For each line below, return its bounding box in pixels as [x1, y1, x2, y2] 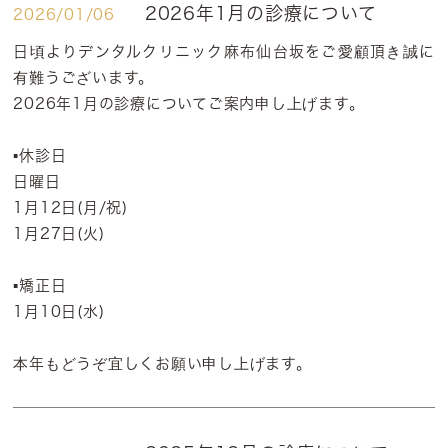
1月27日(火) [13, 226, 105, 241]
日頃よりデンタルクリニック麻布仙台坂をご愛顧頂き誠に [13, 44, 435, 59]
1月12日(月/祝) [13, 200, 128, 215]
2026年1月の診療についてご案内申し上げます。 [13, 96, 365, 111]
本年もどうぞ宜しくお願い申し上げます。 [13, 356, 312, 371]
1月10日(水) [13, 304, 105, 319]
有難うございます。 [13, 70, 155, 85]
